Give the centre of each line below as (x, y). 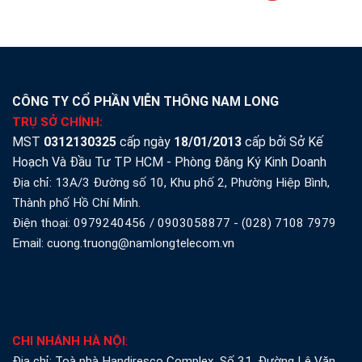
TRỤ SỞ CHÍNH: (57, 122)
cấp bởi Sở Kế (282, 141)
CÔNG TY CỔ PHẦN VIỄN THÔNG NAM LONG (145, 101)
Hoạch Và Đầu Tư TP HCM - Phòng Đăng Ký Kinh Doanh (169, 162)
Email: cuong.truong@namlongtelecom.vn (123, 243)
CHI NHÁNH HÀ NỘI (69, 341)
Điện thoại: (43, 223)
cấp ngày (145, 141)
